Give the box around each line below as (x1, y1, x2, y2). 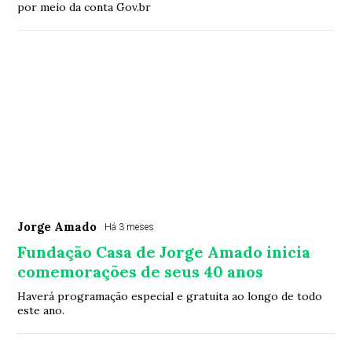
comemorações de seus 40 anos (17, 262, 264, 282)
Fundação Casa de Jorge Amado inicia (17, 242, 311, 262)
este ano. (17, 303, 65, 318)
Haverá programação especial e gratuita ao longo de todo (17, 289, 323, 304)
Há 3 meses (104, 222, 155, 233)
